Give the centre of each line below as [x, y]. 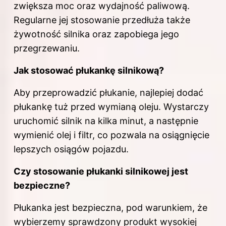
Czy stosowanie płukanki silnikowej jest [101, 171]
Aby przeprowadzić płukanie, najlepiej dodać [108, 92]
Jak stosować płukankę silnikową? [89, 70]
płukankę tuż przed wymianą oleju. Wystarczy [111, 106]
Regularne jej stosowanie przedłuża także [102, 20]
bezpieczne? [42, 185]
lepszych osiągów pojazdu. [71, 149]
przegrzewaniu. [47, 48]
